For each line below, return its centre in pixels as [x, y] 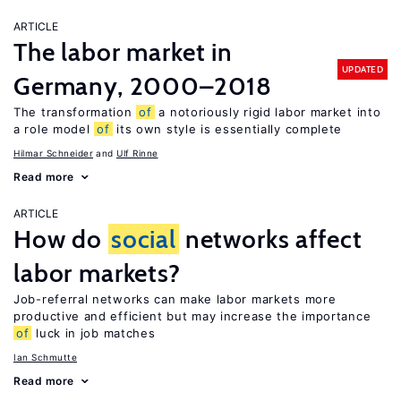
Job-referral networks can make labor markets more [175, 299]
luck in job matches [94, 333]
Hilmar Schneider [53, 153]
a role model [54, 129]
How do [61, 239]
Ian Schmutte [45, 357]
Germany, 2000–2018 [143, 86]
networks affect [270, 239]
